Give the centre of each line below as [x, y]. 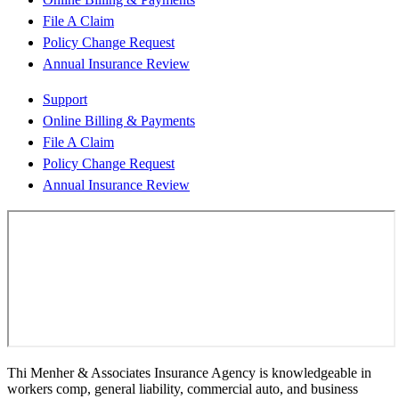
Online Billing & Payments [119, 121]
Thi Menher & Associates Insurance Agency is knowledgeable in [189, 373]
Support [65, 100]
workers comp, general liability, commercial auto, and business [183, 389]
